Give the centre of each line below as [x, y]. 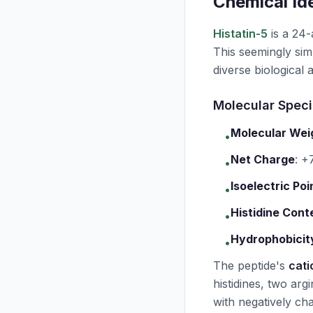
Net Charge [263, 159]
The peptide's [251, 265]
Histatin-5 [240, 34]
